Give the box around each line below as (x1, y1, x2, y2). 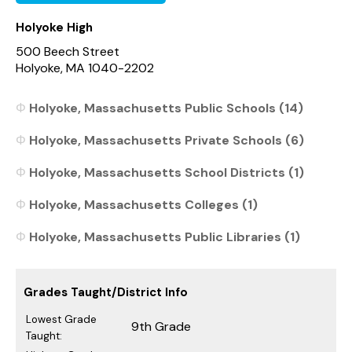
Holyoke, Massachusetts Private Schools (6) (29, 131, 304, 148)
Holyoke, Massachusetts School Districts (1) (29, 163, 304, 181)
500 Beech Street (16, 42, 119, 60)
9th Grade (131, 317, 191, 335)
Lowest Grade (26, 312, 97, 326)
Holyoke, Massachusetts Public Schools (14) (29, 99, 303, 116)
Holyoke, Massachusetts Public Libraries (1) (29, 228, 300, 245)
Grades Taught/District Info (24, 284, 188, 300)
